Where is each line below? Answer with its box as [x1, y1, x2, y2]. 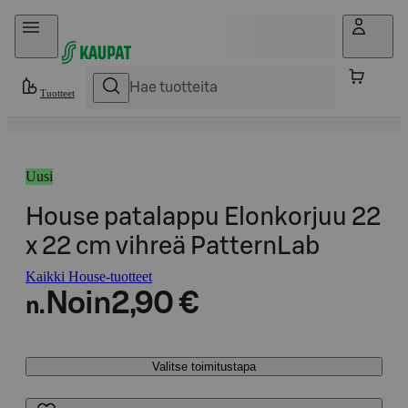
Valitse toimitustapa [152, 360, 256, 373]
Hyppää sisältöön [15, 15, 114, 30]
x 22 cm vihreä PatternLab [25, 234, 320, 259]
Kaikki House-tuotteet [25, 269, 152, 284]
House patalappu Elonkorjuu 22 [25, 205, 381, 229]
